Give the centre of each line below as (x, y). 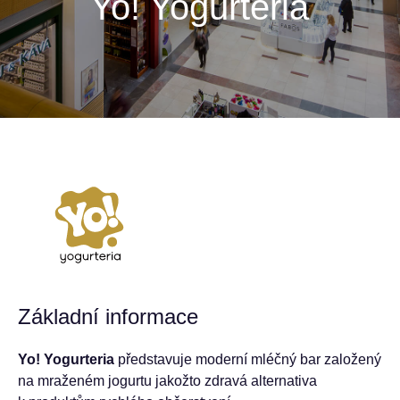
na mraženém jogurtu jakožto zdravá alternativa (167, 381)
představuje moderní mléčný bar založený (248, 359)
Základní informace (108, 317)
